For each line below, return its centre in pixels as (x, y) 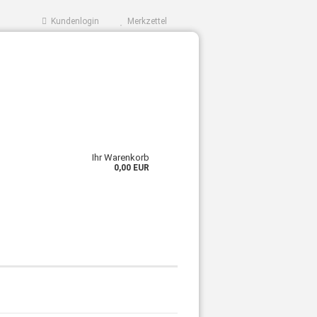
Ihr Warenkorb (121, 157)
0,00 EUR (132, 168)
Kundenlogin (73, 21)
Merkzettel (145, 21)
